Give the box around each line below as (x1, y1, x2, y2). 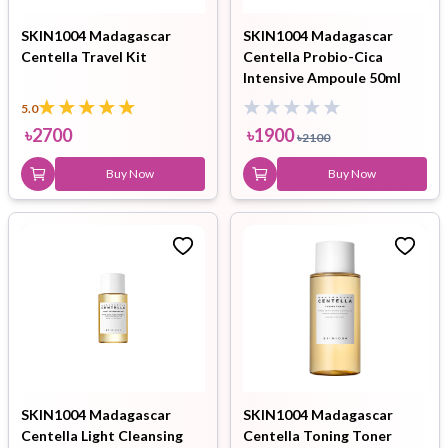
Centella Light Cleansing (21, 427, 183, 444)
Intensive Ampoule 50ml (243, 69, 401, 86)
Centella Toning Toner (243, 427, 392, 444)
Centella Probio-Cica (243, 48, 383, 65)
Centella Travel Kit (21, 48, 147, 65)
